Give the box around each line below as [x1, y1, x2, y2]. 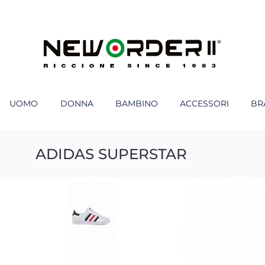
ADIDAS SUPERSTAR [35, 144, 187, 163]
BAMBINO [115, 98, 158, 109]
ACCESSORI [180, 98, 229, 109]
